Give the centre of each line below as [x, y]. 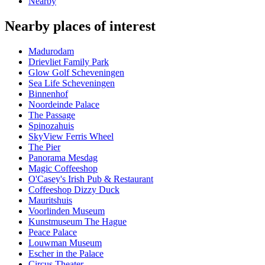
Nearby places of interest [80, 26]
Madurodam [51, 51]
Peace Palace [53, 232]
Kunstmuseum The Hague [77, 222]
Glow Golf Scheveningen [76, 73]
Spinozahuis [51, 126]
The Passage [52, 115]
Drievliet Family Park [69, 62]
